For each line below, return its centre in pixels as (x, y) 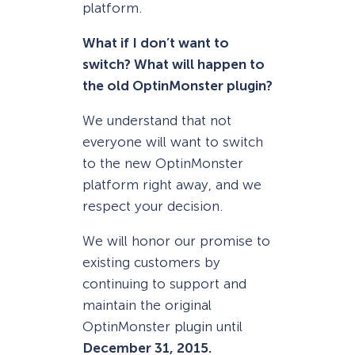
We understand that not (157, 120)
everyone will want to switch (173, 141)
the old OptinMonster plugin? (177, 85)
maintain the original (147, 305)
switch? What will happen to (174, 64)
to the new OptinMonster (163, 163)
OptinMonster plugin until (162, 327)
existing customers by (151, 263)
